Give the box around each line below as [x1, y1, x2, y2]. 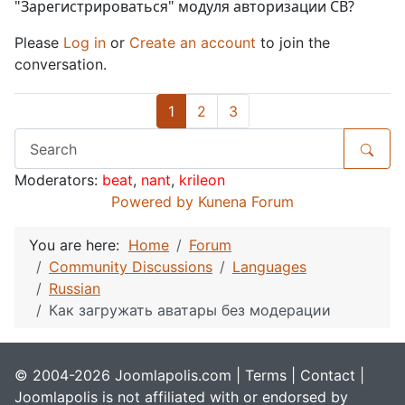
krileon [179, 171, 225, 190]
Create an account [129, 33, 256, 52]
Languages [232, 258, 306, 277]
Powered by [111, 193, 193, 212]
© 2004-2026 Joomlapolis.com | [14, 366, 245, 385]
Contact [300, 366, 355, 385]
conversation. [14, 55, 107, 74]
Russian [49, 279, 100, 298]
